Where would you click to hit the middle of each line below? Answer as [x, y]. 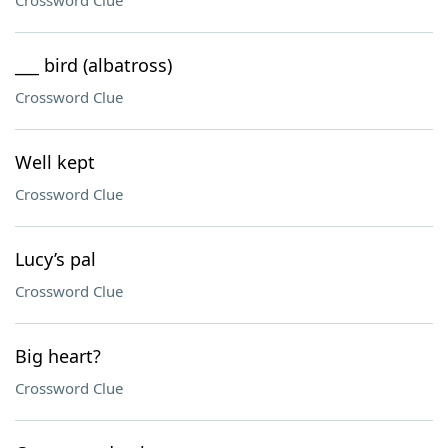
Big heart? [58, 356]
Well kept [55, 162]
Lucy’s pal [55, 259]
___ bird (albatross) [93, 65]
